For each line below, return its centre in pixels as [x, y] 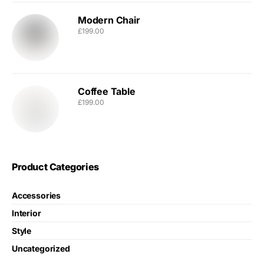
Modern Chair [109, 20]
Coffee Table [107, 91]
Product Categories [55, 166]
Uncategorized [41, 248]
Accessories [37, 195]
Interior [27, 213]
